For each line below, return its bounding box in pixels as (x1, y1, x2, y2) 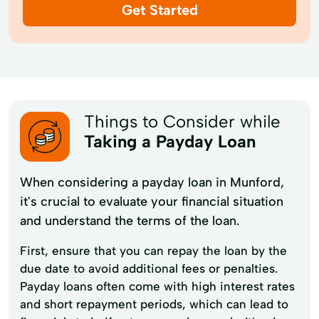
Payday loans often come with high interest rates (20, 278, 295, 293)
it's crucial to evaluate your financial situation (20, 193, 283, 209)
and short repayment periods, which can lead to (20, 296, 288, 311)
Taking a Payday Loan (84, 130, 256, 152)
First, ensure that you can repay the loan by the (20, 243, 287, 258)
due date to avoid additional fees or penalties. (20, 261, 278, 276)
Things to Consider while (84, 110, 281, 132)
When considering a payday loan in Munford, (20, 174, 284, 190)
